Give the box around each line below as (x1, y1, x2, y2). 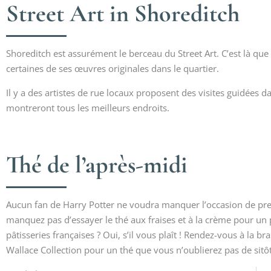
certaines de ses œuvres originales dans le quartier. (6, 62, 219, 74)
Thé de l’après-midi (6, 150, 188, 179)
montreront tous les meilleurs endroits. (6, 102, 169, 114)
